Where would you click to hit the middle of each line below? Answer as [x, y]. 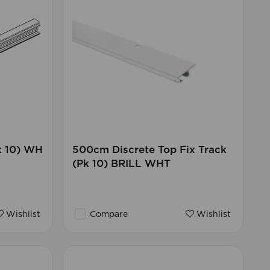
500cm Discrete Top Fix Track [149, 150]
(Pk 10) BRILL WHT [121, 164]
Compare [107, 215]
